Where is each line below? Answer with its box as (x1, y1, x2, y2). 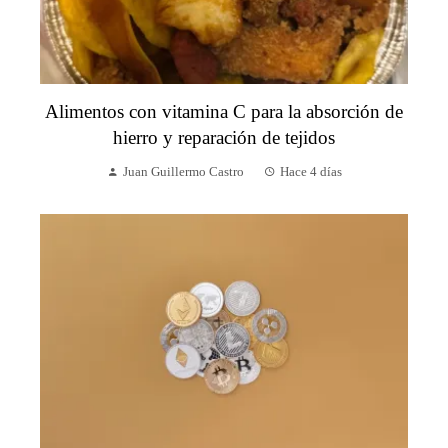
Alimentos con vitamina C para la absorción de (45, 100, 403, 122)
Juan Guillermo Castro (122, 164, 244, 179)
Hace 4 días (279, 164, 342, 179)
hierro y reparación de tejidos (113, 126, 335, 148)
